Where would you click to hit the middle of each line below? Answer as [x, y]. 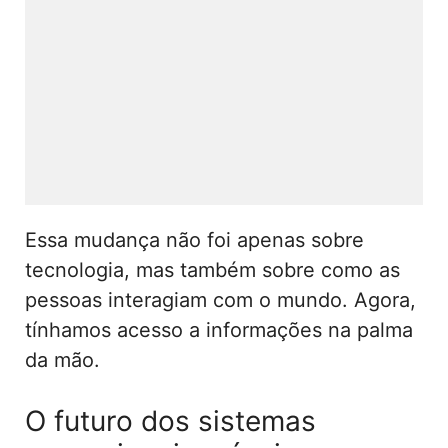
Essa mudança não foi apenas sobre [194, 240]
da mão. [62, 360]
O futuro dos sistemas [170, 421]
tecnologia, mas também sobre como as [212, 270]
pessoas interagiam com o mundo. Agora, [220, 300]
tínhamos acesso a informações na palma [219, 330]
